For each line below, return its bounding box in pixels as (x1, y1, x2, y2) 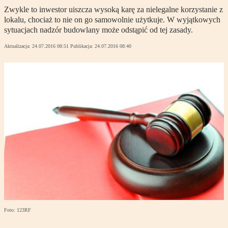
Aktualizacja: (4, 43, 32, 49)
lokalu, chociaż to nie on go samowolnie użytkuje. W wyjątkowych (4, 15, 220, 24)
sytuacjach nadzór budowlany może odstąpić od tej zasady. (4, 25, 193, 35)
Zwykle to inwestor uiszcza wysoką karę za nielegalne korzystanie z (4, 5, 223, 14)
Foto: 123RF (4, 207, 31, 213)
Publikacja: (70, 43, 95, 49)
